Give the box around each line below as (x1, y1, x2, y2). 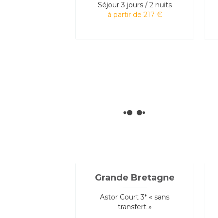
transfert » (117, 202, 152, 211)
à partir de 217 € (107, 10, 162, 19)
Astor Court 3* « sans (100, 192, 170, 201)
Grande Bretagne (94, 172, 175, 183)
